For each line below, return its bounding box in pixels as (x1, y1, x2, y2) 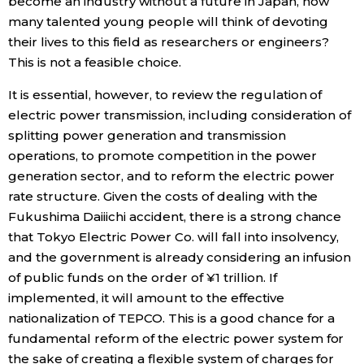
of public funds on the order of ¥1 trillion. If (8, 270, 277, 286)
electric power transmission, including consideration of (8, 107, 352, 123)
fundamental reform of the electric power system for (8, 331, 344, 347)
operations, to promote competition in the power (8, 148, 317, 164)
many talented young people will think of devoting (8, 14, 328, 30)
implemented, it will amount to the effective (8, 290, 284, 306)
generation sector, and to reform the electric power (8, 168, 336, 184)
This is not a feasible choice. (8, 54, 181, 71)
